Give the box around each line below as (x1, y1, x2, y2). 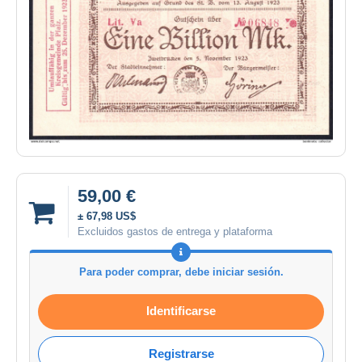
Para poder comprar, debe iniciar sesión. (78, 266, 284, 279)
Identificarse (146, 304, 216, 318)
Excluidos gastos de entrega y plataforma (78, 225, 272, 238)
